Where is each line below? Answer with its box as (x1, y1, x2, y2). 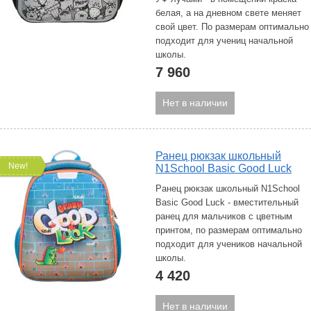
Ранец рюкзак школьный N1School (155, 183, 300, 194)
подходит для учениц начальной (155, 35, 293, 46)
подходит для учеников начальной (155, 239, 302, 249)
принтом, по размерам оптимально (155, 225, 302, 235)
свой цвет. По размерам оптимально (155, 22, 309, 32)
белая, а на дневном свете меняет (155, 8, 301, 18)
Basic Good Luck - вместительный (155, 197, 299, 208)
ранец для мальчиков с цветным (155, 211, 292, 221)
